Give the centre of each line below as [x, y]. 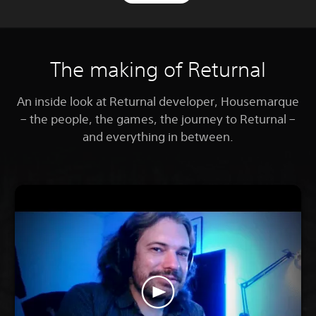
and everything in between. [158, 136]
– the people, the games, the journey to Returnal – [158, 119]
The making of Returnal [158, 69]
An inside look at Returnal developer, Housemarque [158, 101]
